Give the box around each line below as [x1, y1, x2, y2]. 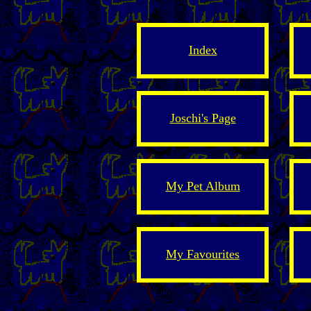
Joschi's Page [169, 110, 236, 125]
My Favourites [166, 246, 239, 261]
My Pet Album [165, 178, 240, 193]
